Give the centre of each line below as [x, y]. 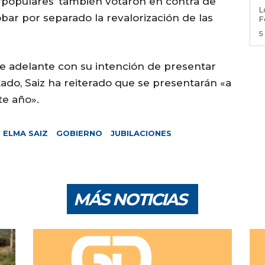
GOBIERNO [79, 133]
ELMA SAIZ [25, 133]
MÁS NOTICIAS [130, 200]
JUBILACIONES [141, 133]
